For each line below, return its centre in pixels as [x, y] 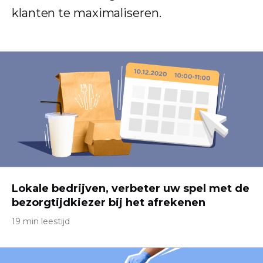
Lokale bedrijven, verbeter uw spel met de [131, 188]
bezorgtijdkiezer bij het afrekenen [109, 203]
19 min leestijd [41, 221]
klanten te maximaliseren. [87, 13]
